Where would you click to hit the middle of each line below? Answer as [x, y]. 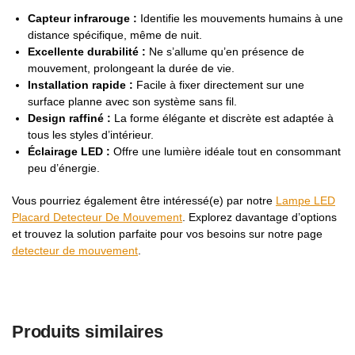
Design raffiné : [69, 118]
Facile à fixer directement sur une [219, 84]
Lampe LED [305, 200]
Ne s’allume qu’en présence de [225, 51]
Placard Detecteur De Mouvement [97, 217]
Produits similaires [88, 332]
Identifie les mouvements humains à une [240, 18]
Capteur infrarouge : [82, 18]
